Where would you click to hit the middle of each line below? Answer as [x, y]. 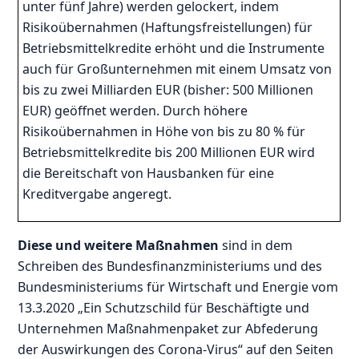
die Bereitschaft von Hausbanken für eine [149, 173]
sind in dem [256, 245]
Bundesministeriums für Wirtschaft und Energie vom [178, 286]
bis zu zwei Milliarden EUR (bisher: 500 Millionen [168, 89]
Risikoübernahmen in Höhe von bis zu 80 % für [164, 131]
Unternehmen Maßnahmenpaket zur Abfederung [168, 328]
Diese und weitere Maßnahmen [119, 245]
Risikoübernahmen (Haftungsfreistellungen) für [168, 27]
